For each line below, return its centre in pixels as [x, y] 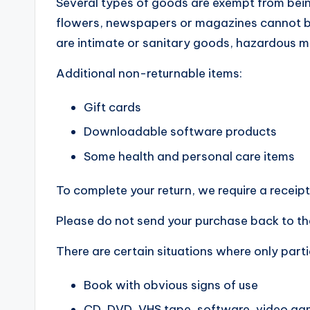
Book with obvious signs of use [171, 285]
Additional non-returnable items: [149, 73]
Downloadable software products [180, 132]
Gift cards [112, 107]
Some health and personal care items [189, 156]
